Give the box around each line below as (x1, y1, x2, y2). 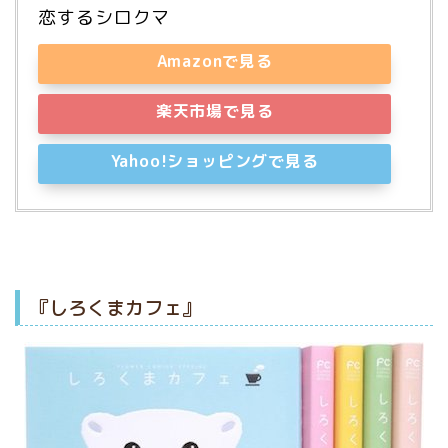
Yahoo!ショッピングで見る (110, 149, 319, 172)
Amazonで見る (156, 49, 273, 72)
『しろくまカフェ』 (30, 294, 201, 322)
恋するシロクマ (38, 4, 171, 30)
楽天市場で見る (155, 99, 274, 122)
